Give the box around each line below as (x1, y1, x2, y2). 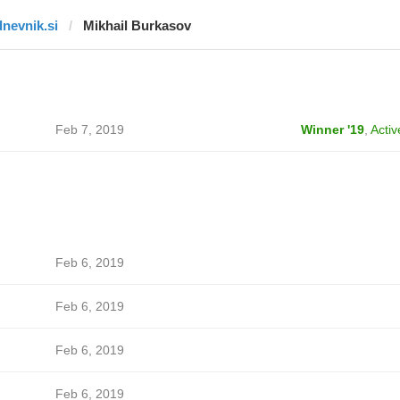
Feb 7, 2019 (54, 122, 124, 137)
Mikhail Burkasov (82, 18, 191, 33)
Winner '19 (300, 122, 364, 137)
